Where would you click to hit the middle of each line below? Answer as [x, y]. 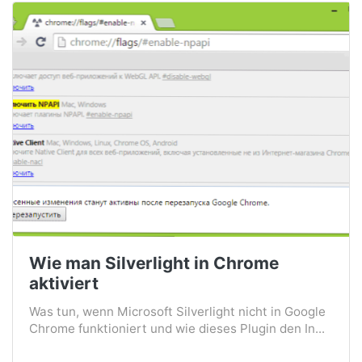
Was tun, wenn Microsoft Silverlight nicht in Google [177, 312]
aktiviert [64, 284]
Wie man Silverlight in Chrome [154, 263]
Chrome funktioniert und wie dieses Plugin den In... [177, 329]
